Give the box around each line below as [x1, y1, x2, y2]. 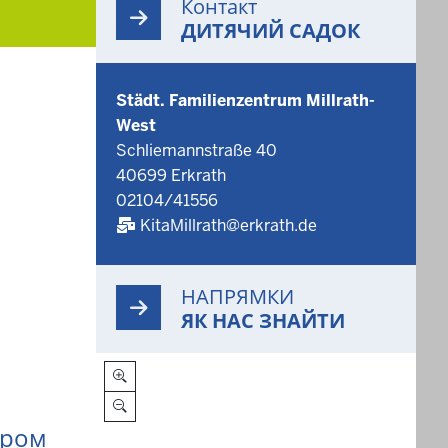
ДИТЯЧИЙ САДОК [181, 18, 360, 44]
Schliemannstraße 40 [116, 140, 277, 161]
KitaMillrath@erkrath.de [140, 215, 317, 236]
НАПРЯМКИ [181, 284, 294, 310]
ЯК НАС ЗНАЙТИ [181, 308, 345, 334]
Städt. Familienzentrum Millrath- [116, 90, 375, 111]
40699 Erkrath [116, 165, 226, 186]
